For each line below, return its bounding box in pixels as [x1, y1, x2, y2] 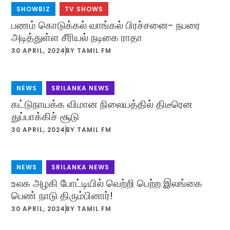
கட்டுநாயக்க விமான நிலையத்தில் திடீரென [11, 97, 193, 112]
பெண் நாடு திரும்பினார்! [11, 188, 113, 203]
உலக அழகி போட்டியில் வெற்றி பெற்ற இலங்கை [11, 176, 203, 191]
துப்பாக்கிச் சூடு [11, 109, 80, 124]
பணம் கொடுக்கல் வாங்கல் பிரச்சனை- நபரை [11, 18, 201, 33]
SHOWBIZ [16, 5, 51, 14]
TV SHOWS [65, 5, 104, 14]
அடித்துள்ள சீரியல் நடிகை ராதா [11, 30, 143, 45]
